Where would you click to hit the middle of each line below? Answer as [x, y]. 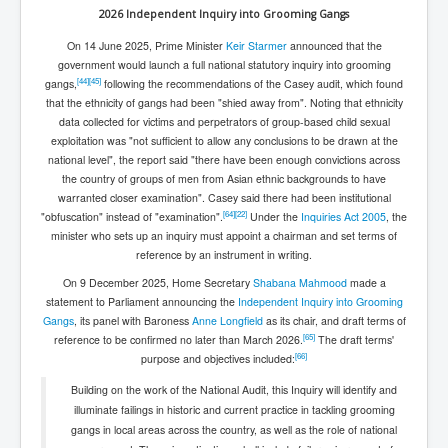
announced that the [334, 45]
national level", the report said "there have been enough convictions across [224, 159]
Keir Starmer [256, 45]
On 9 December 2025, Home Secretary [157, 282]
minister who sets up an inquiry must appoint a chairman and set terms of [224, 235]
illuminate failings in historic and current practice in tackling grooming [234, 409]
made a [366, 282]
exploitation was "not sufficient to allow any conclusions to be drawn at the [224, 140]
